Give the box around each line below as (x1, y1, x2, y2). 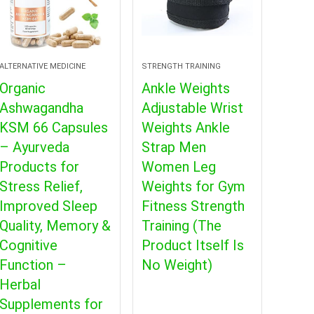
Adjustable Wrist (141, 99, 243, 116)
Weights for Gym (141, 177, 245, 195)
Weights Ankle (141, 118, 230, 136)
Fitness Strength (141, 197, 245, 214)
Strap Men (141, 138, 206, 156)
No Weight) (141, 256, 212, 273)
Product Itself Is (141, 236, 244, 254)
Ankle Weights (141, 79, 230, 97)
